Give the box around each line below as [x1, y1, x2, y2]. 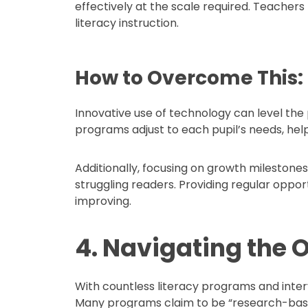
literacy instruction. [75, 15, 179, 31]
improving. [75, 193, 132, 209]
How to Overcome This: [75, 65, 304, 91]
